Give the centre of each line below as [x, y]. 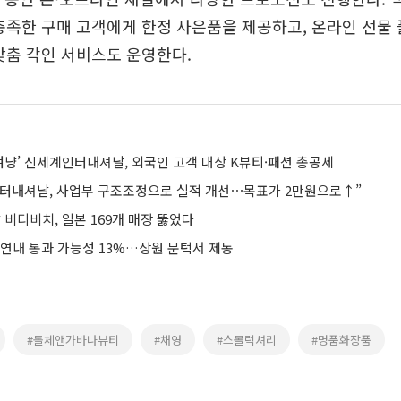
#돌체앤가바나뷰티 [73, 340]
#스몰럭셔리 [247, 340]
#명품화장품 [341, 340]
